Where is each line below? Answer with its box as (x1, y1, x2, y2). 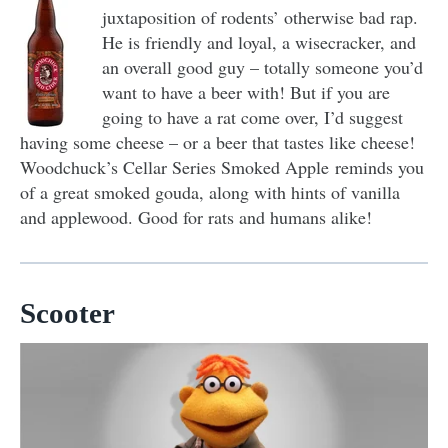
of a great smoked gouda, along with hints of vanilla (20, 179, 400, 204)
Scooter (20, 296, 115, 329)
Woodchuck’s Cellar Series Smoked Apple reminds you (20, 154, 424, 179)
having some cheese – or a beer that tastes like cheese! (20, 129, 415, 154)
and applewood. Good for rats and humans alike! (20, 204, 372, 229)
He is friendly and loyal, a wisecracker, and (102, 29, 416, 54)
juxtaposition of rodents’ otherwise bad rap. (102, 4, 418, 29)
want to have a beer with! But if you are (102, 79, 390, 104)
